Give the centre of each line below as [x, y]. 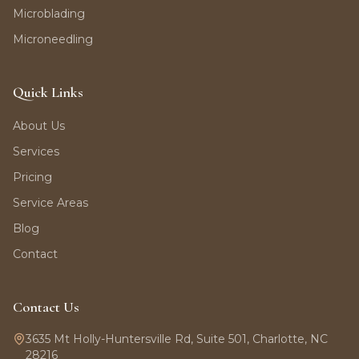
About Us [39, 126]
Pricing [32, 177]
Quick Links [48, 92]
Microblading [49, 14]
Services [36, 151]
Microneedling [53, 39]
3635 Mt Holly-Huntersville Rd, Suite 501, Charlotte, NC [177, 339]
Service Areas [50, 203]
